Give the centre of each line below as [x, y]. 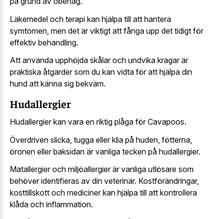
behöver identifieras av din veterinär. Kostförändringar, [104, 181]
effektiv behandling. [44, 42]
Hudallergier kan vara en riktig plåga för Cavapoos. [98, 122]
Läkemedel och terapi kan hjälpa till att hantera [90, 19]
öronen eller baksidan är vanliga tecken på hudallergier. [105, 151]
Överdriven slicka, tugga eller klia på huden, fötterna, [101, 140]
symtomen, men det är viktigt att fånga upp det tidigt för [107, 31]
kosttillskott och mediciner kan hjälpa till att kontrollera [103, 193]
